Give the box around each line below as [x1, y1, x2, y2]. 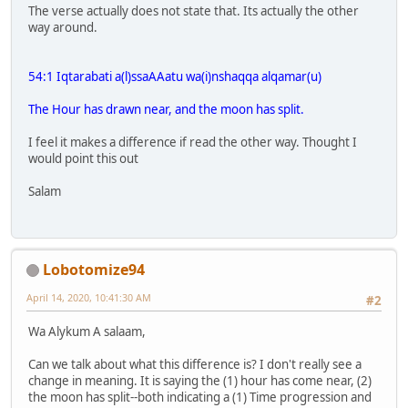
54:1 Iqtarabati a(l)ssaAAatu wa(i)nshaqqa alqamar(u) [28, 68, 321, 86]
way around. [28, 19, 97, 36]
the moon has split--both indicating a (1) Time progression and [28, 388, 372, 405]
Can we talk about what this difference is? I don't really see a [28, 355, 362, 372]
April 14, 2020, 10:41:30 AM [26, 290, 151, 304]
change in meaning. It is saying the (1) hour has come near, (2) [28, 372, 372, 389]
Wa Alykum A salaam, [28, 322, 146, 340]
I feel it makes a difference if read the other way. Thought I [28, 134, 357, 151]
